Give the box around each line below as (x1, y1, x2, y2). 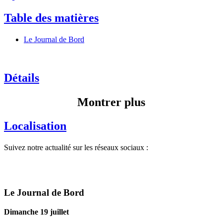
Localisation (4, 119, 66, 132)
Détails (4, 71, 39, 85)
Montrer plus (77, 95, 145, 109)
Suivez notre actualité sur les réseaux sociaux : (4, 143, 148, 152)
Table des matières (4, 11, 99, 24)
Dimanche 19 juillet (4, 207, 69, 216)
